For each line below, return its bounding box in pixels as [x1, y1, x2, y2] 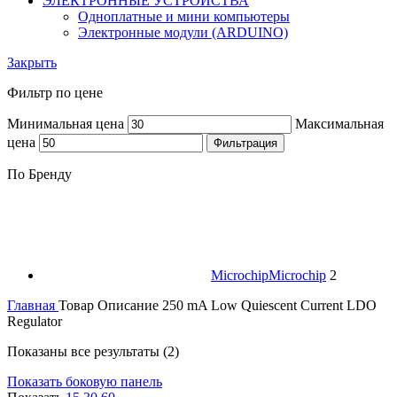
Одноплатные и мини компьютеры [78, 8, 290, 24]
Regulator [7, 313, 62, 329]
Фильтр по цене [7, 84, 103, 100]
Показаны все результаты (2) [7, 343, 179, 359]
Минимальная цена [7, 115, 124, 131]
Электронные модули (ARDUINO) [78, 24, 288, 40]
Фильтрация [214, 136, 277, 150]
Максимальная [295, 115, 384, 131]
